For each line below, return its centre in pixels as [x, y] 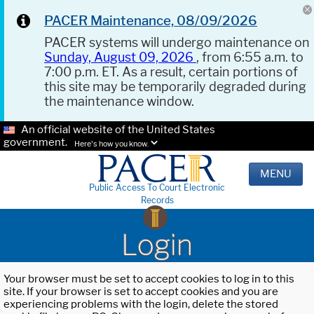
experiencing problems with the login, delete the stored [141, 305]
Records [157, 200]
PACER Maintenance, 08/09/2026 [151, 21]
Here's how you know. [111, 144]
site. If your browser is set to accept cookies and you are [141, 292]
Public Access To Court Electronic [157, 188]
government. [35, 142]
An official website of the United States [118, 130]
